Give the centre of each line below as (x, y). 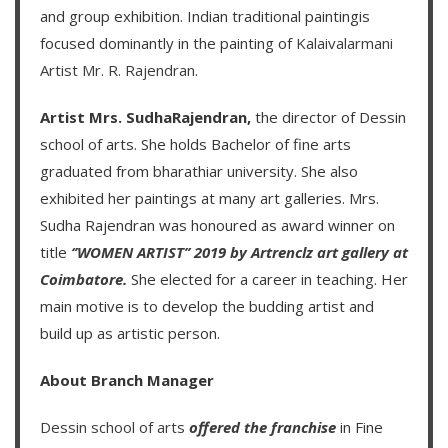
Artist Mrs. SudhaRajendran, (147, 117)
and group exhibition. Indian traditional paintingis (205, 16)
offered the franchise (262, 427)
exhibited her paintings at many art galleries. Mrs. (209, 198)
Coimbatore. (83, 279)
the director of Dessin (330, 117)
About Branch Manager (127, 380)
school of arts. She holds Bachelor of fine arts (195, 144)
